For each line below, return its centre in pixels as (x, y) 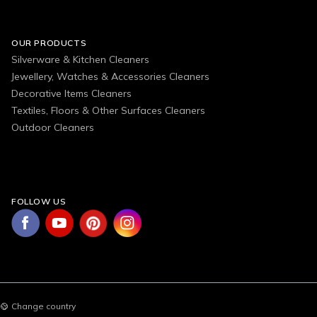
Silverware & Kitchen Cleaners (80, 60)
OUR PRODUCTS (49, 43)
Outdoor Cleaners (53, 128)
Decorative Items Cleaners (71, 94)
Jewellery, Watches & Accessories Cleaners (110, 77)
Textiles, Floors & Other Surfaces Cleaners (108, 111)
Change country (44, 306)
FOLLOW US (39, 202)
